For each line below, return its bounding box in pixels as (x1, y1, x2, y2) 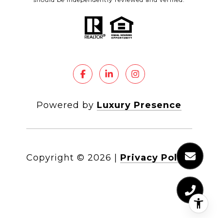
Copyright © (26, 152, 85, 163)
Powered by (36, 99, 97, 110)
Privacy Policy (120, 152, 192, 163)
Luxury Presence (97, 99, 182, 110)
